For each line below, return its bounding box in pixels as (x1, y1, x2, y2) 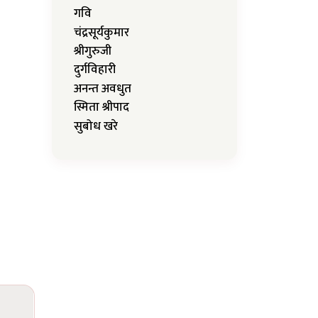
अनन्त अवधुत (74, 78, 131, 99)
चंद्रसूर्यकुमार (74, 22, 129, 43)
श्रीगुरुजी (74, 40, 111, 61)
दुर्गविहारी (74, 60, 116, 80)
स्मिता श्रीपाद (74, 97, 129, 118)
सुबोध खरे (74, 116, 118, 136)
